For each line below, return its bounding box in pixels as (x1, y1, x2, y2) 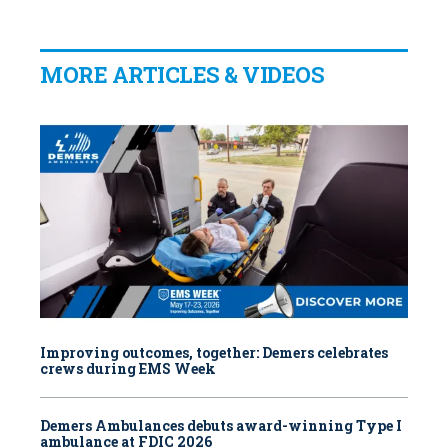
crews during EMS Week (40, 359, 216, 379)
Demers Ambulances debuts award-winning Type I (40, 416, 402, 436)
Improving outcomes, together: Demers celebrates (40, 343, 388, 363)
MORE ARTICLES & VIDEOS (40, 60, 324, 90)
